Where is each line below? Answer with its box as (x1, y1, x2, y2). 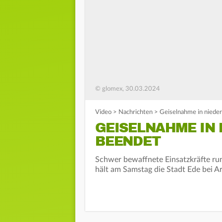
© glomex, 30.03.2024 (95, 86, 160, 93)
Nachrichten (118, 109, 153, 116)
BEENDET (95, 133, 161, 150)
